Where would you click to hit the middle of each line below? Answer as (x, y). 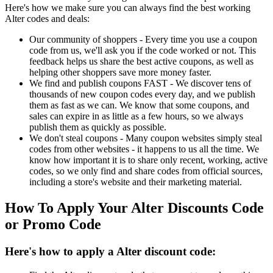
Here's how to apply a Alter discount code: (110, 252)
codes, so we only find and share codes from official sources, (146, 171)
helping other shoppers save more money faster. (120, 73)
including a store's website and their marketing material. (136, 182)
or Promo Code (53, 225)
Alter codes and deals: (47, 19)
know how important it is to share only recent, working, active (148, 160)
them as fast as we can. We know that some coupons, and (139, 105)
